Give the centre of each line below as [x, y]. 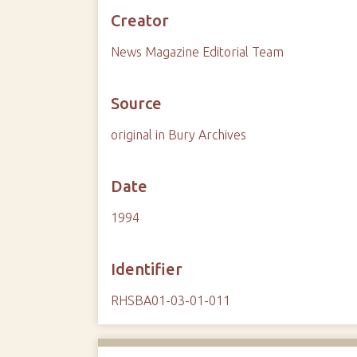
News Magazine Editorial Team [198, 52]
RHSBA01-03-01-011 [171, 300]
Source [137, 103]
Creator [140, 20]
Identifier [147, 269]
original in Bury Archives [179, 135]
